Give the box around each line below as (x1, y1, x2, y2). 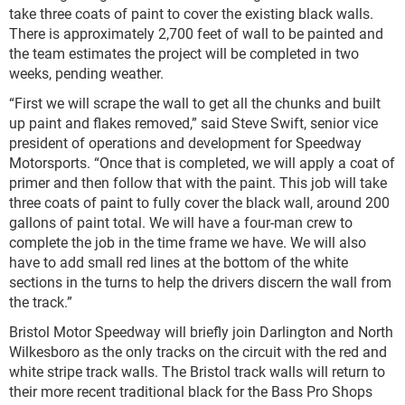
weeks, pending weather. (9, 63, 164, 82)
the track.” (9, 292, 72, 311)
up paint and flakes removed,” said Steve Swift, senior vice (9, 113, 378, 132)
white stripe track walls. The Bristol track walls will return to (9, 362, 385, 381)
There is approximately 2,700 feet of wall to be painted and (9, 24, 383, 42)
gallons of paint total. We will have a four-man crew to (9, 212, 353, 231)
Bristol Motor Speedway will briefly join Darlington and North (9, 322, 393, 341)
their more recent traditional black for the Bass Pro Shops (9, 381, 372, 400)
